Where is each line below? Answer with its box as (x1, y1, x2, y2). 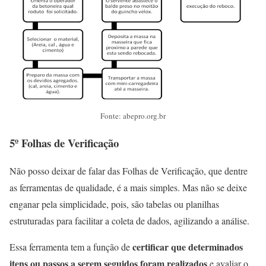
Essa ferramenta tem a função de (9, 240, 130, 254)
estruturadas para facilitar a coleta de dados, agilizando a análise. (9, 214, 252, 227)
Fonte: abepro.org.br (100, 110, 166, 121)
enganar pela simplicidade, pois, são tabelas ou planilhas (9, 198, 219, 211)
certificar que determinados (130, 240, 243, 254)
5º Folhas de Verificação (9, 135, 122, 151)
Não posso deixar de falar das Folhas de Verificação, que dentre (9, 164, 248, 178)
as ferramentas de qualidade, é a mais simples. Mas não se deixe (9, 181, 247, 194)
